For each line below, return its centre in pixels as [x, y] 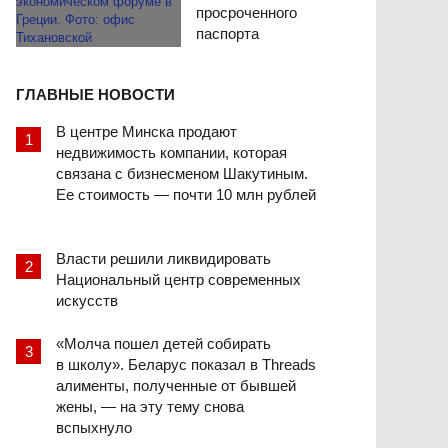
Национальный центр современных [178, 280]
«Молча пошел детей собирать [163, 344]
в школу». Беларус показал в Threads [186, 365]
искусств [87, 301]
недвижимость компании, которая [171, 153]
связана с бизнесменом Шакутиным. [182, 174]
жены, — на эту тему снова [150, 407]
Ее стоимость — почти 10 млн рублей [186, 195]
